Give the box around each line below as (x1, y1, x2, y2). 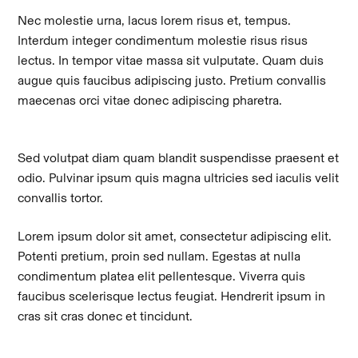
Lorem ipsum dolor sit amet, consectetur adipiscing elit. (18, 228, 332, 244)
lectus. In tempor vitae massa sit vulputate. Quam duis (18, 52, 324, 68)
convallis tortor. (18, 190, 104, 206)
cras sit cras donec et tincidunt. (18, 308, 193, 324)
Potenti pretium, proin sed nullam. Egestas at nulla (18, 248, 301, 264)
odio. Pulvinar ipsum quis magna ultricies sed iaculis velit (18, 170, 340, 186)
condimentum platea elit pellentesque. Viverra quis (18, 268, 306, 284)
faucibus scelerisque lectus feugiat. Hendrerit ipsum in (18, 288, 326, 304)
